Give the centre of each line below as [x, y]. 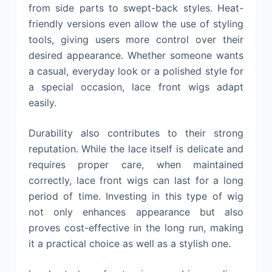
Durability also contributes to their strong [136, 133]
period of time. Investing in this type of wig [136, 196]
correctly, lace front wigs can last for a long [136, 180]
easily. [42, 102]
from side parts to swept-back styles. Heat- [136, 8]
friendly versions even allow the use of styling [136, 23]
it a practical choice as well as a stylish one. [129, 243]
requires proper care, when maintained [136, 164]
